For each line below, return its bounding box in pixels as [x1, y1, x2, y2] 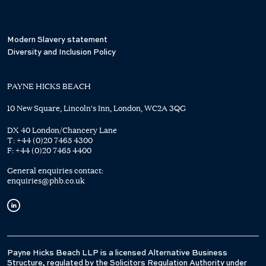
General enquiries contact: [7, 165, 103, 176]
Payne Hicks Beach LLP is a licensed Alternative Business [7, 249, 227, 257]
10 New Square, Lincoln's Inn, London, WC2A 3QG [7, 103, 186, 113]
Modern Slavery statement [7, 36, 107, 44]
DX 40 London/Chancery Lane [7, 125, 117, 135]
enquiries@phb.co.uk [7, 175, 85, 186]
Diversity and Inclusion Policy [7, 49, 116, 56]
